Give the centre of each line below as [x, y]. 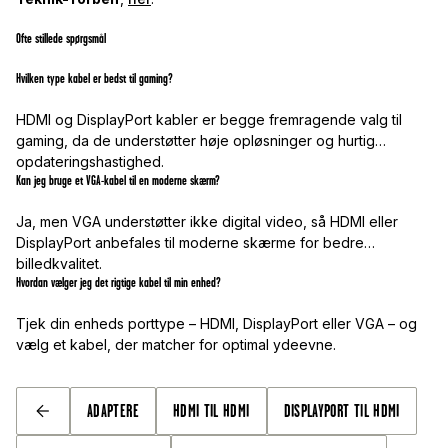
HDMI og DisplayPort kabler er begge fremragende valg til [209, 120]
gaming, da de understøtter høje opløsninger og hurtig [195, 141]
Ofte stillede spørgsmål [61, 39]
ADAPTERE [113, 411]
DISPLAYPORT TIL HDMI [341, 411]
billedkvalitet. [59, 264]
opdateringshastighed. [90, 162]
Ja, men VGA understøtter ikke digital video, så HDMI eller [207, 222]
